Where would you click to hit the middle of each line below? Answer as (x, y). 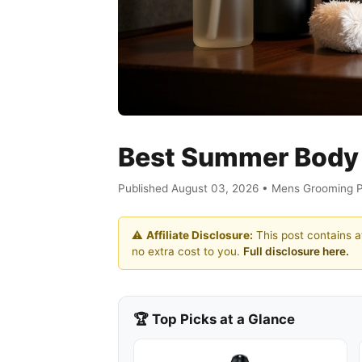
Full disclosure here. (296, 251)
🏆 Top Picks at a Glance (214, 319)
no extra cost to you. (187, 251)
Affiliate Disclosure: (200, 235)
